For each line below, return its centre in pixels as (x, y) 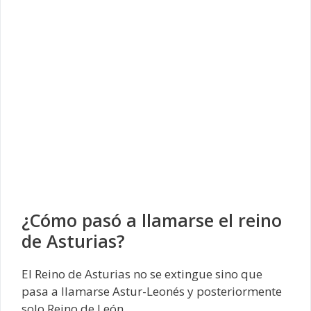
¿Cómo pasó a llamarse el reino (152, 220)
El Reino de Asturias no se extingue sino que (142, 274)
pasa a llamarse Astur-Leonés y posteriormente (152, 291)
